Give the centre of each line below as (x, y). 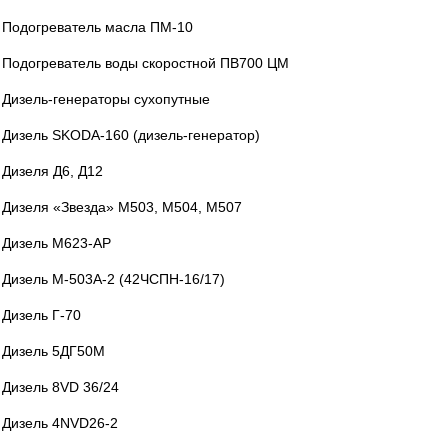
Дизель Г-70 (41, 315)
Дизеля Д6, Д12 (52, 171)
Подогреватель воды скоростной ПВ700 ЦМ (145, 63)
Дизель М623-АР (56, 243)
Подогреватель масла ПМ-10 (97, 27)
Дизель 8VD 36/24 (60, 387)
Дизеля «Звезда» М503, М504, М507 (122, 207)
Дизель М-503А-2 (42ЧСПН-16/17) (113, 279)
